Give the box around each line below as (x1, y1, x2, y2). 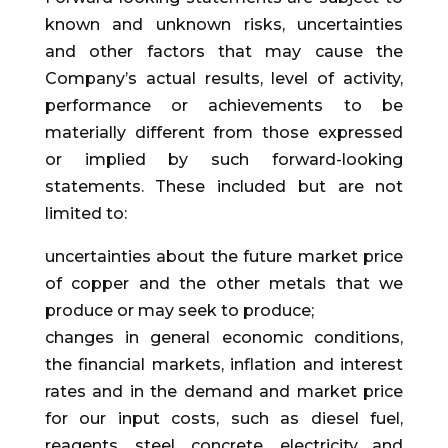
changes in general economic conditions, (44, 328, 404, 348)
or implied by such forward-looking (44, 150, 404, 170)
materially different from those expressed (44, 123, 404, 143)
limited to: (44, 204, 127, 224)
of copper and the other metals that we (44, 274, 404, 294)
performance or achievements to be (44, 96, 404, 116)
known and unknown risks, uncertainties (44, 15, 404, 35)
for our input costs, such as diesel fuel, (44, 409, 404, 429)
